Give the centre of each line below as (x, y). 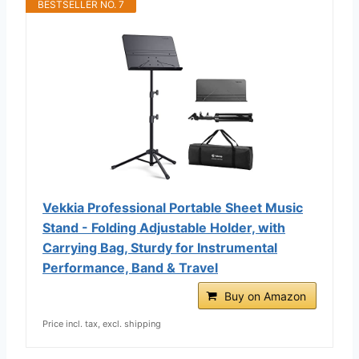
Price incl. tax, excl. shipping (102, 323)
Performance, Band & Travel (130, 267)
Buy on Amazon (265, 296)
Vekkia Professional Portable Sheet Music (173, 207)
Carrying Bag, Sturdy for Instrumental (160, 247)
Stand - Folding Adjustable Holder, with (164, 227)
